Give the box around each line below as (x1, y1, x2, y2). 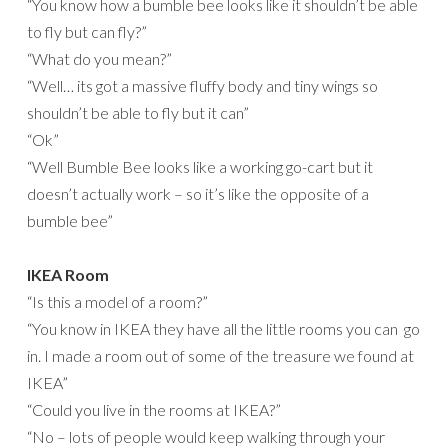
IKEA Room (27, 265, 109, 285)
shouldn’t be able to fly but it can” (27, 103, 249, 123)
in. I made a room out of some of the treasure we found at (27, 346, 414, 366)
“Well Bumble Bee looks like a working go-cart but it (27, 157, 373, 177)
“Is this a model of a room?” (27, 292, 208, 312)
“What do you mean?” (27, 49, 172, 69)
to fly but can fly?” (27, 22, 147, 42)
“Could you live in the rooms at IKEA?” (27, 400, 281, 420)
